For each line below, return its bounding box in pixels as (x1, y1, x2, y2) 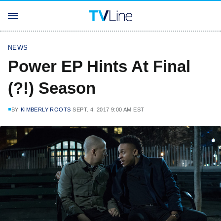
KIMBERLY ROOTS (20, 107, 71, 112)
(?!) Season (8, 79, 96, 97)
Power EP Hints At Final (8, 57, 190, 75)
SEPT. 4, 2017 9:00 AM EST (73, 107, 145, 112)
